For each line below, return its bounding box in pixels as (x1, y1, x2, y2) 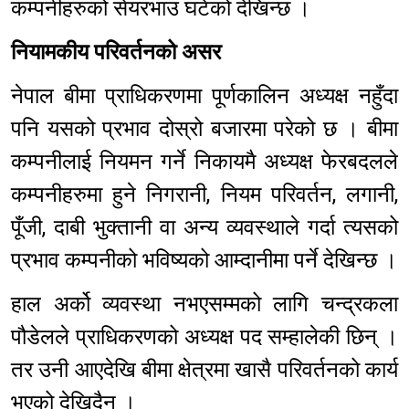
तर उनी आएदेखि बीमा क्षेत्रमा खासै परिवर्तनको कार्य (11, 357, 398, 383)
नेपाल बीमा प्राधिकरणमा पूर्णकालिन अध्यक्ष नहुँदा (11, 83, 398, 110)
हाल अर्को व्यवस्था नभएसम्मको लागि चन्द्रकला (11, 291, 398, 318)
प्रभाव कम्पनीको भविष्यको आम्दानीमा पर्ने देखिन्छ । (11, 247, 397, 274)
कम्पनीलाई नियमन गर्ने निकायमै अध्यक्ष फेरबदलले (11, 149, 398, 175)
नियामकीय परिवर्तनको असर (11, 39, 221, 66)
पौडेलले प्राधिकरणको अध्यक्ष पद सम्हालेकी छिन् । (11, 324, 398, 351)
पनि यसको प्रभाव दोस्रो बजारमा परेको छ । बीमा (11, 116, 398, 142)
